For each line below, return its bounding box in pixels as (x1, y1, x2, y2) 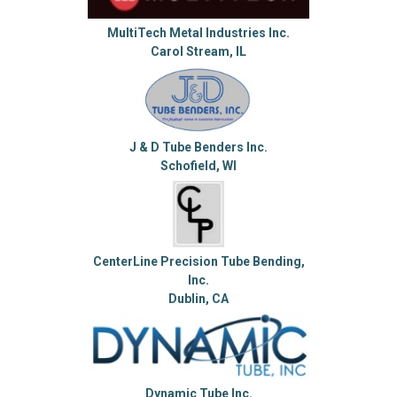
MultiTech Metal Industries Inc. (107, 26, 290, 41)
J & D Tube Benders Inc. (129, 140, 268, 154)
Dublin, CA (168, 291, 229, 306)
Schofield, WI (160, 159, 237, 173)
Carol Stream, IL (151, 44, 246, 59)
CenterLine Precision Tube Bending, (92, 253, 305, 269)
